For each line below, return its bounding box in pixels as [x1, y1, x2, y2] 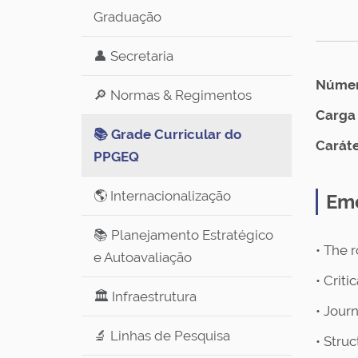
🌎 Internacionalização [93, 188, 231, 204]
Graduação [93, 9, 161, 25]
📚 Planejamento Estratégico [93, 227, 273, 243]
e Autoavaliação [93, 249, 192, 265]
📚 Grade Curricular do [93, 126, 241, 142]
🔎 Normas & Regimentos [93, 87, 252, 103]
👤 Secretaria [93, 48, 173, 64]
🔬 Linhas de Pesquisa [93, 328, 230, 344]
